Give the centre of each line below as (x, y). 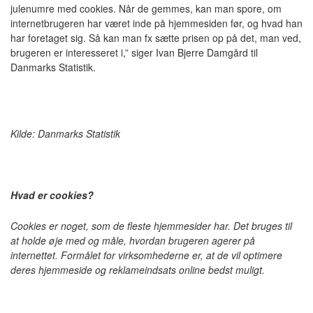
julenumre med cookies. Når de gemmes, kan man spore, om (146, 8)
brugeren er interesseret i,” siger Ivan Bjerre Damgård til (134, 52)
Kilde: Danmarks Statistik (65, 133)
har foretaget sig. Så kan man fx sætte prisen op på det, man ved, (156, 38)
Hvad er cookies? (52, 195)
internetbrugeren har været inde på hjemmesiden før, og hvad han (156, 23)
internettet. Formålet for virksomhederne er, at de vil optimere (146, 255)
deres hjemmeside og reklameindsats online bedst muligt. (139, 270)
